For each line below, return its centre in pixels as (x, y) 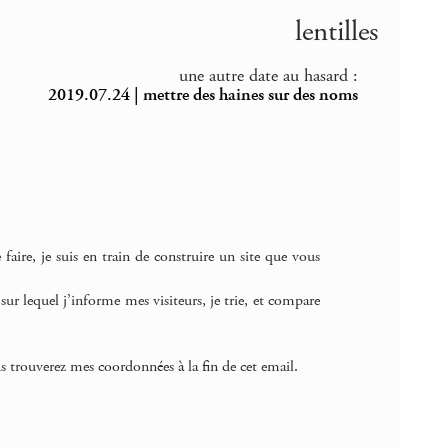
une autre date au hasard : (269, 76)
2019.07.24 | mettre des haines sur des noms (203, 95)
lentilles (336, 32)
